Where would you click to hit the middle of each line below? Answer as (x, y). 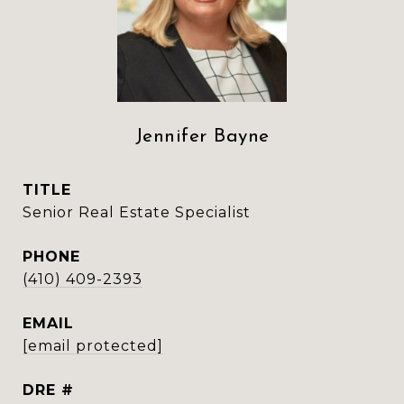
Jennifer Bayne (202, 137)
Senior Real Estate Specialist (137, 212)
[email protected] (93, 346)
